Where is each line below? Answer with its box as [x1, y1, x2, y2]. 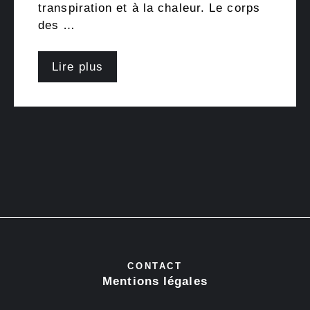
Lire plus [52, 60, 103, 74]
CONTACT [127, 261, 183, 272]
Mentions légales [102, 275, 208, 289]
